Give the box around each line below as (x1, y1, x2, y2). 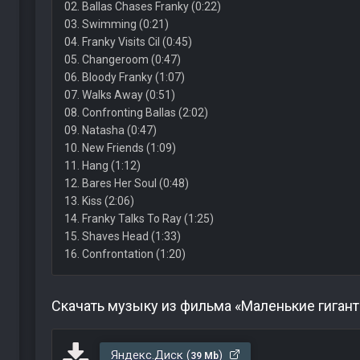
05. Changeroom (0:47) (63, 53, 181, 66)
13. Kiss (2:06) (63, 194, 134, 207)
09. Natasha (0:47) (63, 124, 157, 137)
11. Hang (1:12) (63, 159, 141, 172)
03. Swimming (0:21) (63, 18, 169, 31)
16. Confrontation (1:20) (63, 247, 186, 260)
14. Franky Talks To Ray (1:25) (63, 212, 214, 225)
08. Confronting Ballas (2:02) (63, 106, 208, 119)
